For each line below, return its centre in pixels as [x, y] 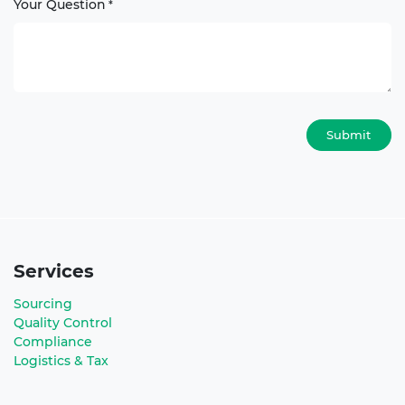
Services [54, 271]
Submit [349, 135]
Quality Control [63, 322]
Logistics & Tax [61, 360]
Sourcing [43, 303]
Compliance [53, 341]
